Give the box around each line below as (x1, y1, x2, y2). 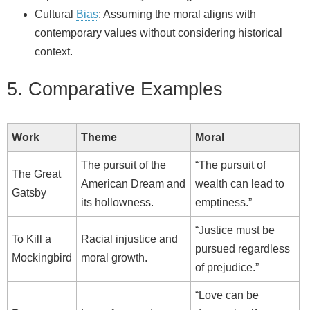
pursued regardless (195, 242, 290, 255)
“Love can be (195, 289, 259, 301)
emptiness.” (195, 196, 252, 208)
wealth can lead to (195, 177, 284, 190)
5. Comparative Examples (7, 78, 223, 100)
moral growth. (81, 251, 147, 264)
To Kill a (12, 232, 51, 245)
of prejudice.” (195, 261, 259, 273)
